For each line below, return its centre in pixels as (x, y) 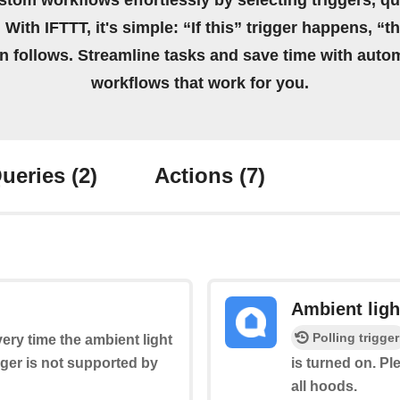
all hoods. (324, 387)
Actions (197, 176)
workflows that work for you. (200, 83)
